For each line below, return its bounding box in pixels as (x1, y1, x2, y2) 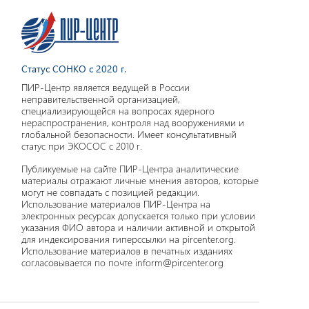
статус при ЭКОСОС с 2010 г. (21, 139, 142, 153)
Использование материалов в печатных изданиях (21, 244, 232, 258)
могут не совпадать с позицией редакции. (21, 186, 199, 199)
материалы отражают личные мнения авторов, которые (21, 174, 259, 188)
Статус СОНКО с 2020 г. (21, 62, 126, 76)
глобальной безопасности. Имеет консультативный (21, 128, 237, 141)
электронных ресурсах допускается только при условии (21, 209, 255, 223)
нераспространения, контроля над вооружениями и (21, 116, 244, 130)
